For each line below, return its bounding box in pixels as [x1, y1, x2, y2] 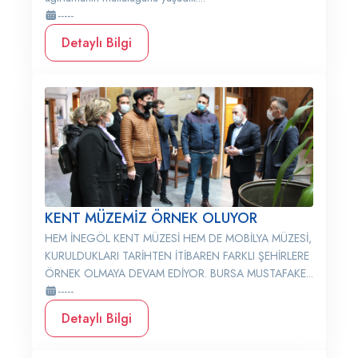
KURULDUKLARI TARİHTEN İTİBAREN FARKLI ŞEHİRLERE [45, 248, 309, 264]
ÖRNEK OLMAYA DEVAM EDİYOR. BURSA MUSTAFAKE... [45, 265, 313, 281]
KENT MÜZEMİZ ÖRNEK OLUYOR [45, 208, 257, 229]
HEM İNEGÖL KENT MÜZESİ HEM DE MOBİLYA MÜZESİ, [45, 230, 312, 246]
